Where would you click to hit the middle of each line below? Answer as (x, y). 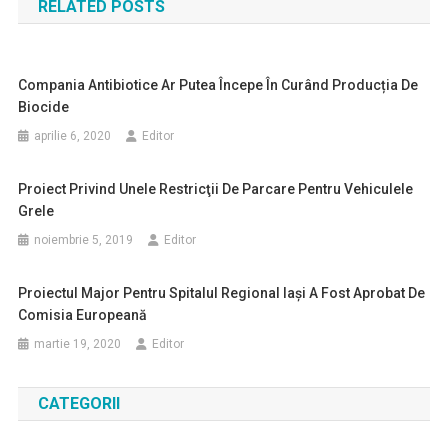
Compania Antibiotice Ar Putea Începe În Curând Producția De (218, 85)
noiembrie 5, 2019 (84, 240)
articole (69, 21)
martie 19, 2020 (78, 344)
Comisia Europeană (83, 315)
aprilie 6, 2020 (73, 136)
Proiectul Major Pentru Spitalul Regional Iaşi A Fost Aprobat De (222, 293)
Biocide (44, 107)
